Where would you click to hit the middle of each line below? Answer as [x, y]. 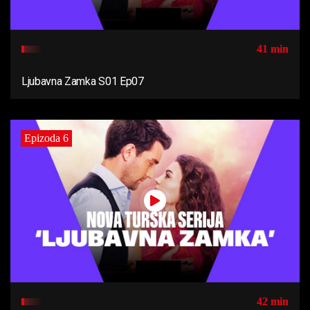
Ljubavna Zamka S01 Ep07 [83, 81]
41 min [273, 48]
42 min [273, 301]
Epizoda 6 [46, 138]
